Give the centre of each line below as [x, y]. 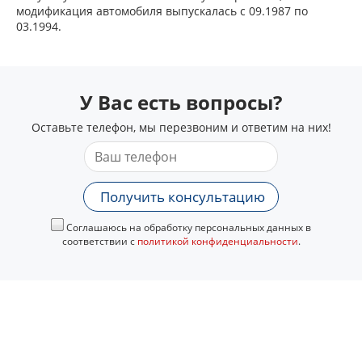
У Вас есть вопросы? [181, 102]
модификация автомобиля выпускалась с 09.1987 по [162, 11]
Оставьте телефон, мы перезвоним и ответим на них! [181, 127]
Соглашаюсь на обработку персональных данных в [187, 227]
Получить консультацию [183, 197]
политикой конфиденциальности [217, 241]
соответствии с [99, 241]
